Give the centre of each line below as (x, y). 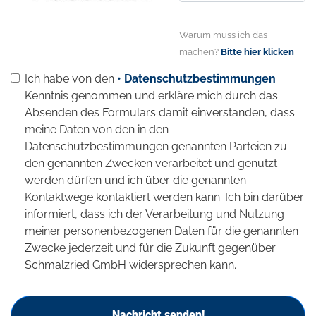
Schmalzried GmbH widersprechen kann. (130, 265)
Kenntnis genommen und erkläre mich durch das (151, 95)
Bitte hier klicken (257, 51)
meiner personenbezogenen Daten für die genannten (162, 231)
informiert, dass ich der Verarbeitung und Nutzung (154, 214)
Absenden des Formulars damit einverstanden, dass (160, 112)
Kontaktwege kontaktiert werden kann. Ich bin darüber (164, 197)
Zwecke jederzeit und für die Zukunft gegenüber (150, 248)
